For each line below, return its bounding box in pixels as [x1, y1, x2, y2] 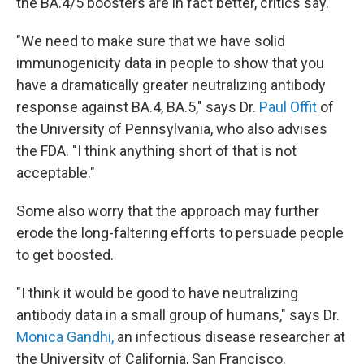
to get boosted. [16, 246, 114, 263]
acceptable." [16, 164, 95, 181]
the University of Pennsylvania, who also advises [16, 120, 327, 137]
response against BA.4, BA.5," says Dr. [16, 98, 259, 115]
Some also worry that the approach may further [16, 202, 319, 219]
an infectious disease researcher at [114, 328, 345, 345]
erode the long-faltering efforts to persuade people [16, 224, 344, 241]
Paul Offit [259, 98, 320, 115]
